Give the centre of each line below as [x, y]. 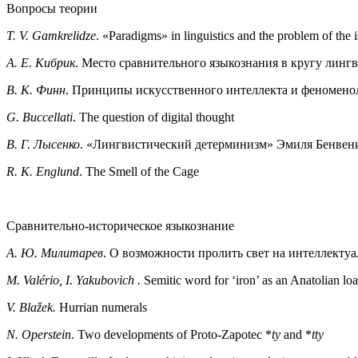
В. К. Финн [36, 89]
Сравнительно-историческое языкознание [120, 225]
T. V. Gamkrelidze [51, 35]
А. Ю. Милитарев [55, 253]
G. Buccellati [40, 117]
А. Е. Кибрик [41, 62]
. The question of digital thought [153, 117]
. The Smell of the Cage [139, 171]
